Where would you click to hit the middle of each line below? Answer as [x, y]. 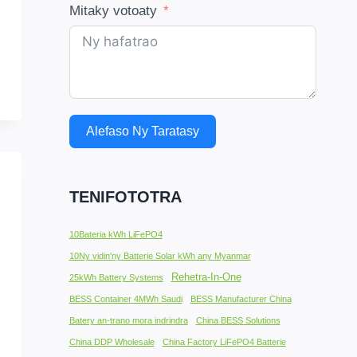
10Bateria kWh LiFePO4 [116, 234]
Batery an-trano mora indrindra [128, 320]
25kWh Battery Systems [116, 277]
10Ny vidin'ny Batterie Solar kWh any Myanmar [160, 255]
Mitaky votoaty [113, 11]
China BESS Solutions [238, 320]
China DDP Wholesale [112, 341]
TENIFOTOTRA [125, 196]
